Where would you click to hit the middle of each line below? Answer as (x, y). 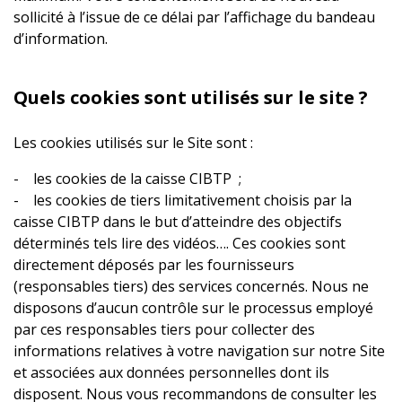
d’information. (61, 39)
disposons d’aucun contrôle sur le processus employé (193, 308)
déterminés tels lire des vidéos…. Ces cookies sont (179, 243)
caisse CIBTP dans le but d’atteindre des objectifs (178, 222)
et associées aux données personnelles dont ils (171, 372)
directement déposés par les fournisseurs (154, 265)
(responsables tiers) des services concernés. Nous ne (191, 286)
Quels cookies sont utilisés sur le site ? (191, 97)
